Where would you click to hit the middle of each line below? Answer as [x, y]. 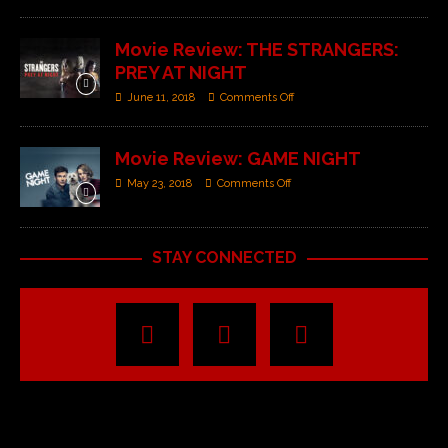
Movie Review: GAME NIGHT [238, 159]
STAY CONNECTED [224, 258]
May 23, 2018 [159, 184]
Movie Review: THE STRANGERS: [257, 50]
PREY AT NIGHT [181, 73]
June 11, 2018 [161, 98]
